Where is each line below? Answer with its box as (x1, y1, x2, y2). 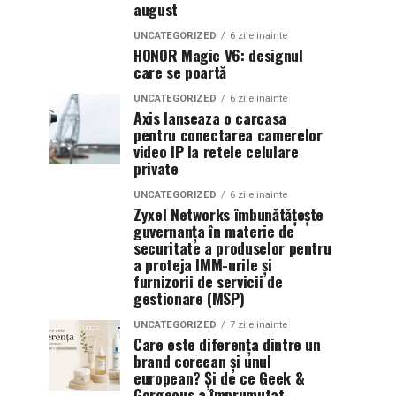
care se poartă (133, 60, 227, 83)
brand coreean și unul (133, 349, 271, 372)
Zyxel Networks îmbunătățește (133, 202, 324, 225)
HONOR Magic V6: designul (133, 43, 303, 66)
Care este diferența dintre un (133, 332, 321, 355)
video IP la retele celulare (133, 140, 299, 163)
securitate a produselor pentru (133, 236, 331, 259)
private (133, 156, 179, 179)
